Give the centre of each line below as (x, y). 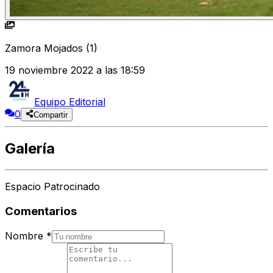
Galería (30, 149)
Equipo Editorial (70, 102)
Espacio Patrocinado (52, 187)
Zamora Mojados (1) (51, 48)
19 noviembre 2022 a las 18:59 (75, 70)
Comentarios (41, 211)
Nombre (24, 236)
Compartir (51, 115)
